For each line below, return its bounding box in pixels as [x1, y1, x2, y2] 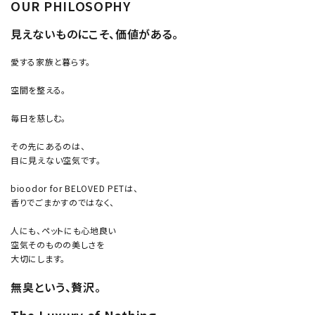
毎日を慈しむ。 [11, 112, 66, 124]
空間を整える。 [11, 84, 66, 96]
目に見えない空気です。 [11, 154, 101, 167]
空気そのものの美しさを [11, 238, 105, 251]
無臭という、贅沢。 [11, 278, 101, 296]
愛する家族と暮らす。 [11, 56, 91, 68]
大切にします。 [11, 252, 65, 265]
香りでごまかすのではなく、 [11, 196, 115, 209]
